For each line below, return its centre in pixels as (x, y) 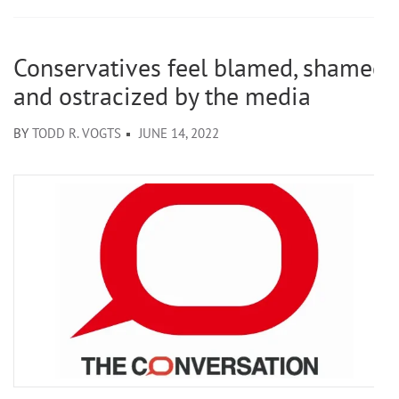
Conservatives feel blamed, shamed (199, 67)
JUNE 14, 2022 (179, 133)
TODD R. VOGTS (77, 133)
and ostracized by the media (162, 95)
